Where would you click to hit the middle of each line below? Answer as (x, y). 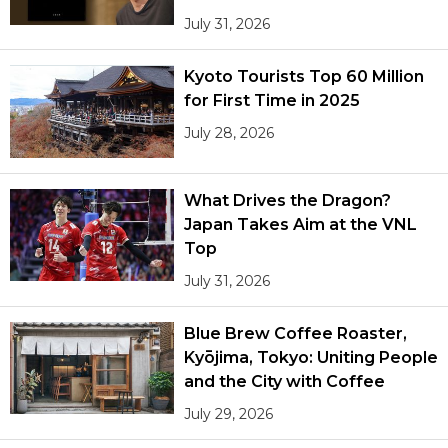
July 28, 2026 (229, 133)
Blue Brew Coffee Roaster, (295, 333)
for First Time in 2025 (272, 101)
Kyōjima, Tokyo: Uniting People (311, 357)
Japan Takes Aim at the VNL (300, 224)
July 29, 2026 (229, 413)
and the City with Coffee (284, 381)
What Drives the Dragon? (287, 200)
